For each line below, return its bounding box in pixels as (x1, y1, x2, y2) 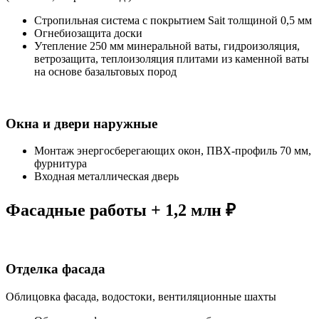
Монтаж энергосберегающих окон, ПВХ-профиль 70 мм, (34, 145, 311, 157)
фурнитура (34, 157, 87, 170)
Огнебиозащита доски (34, 26, 142, 39)
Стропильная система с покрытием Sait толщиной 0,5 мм (34, 14, 312, 26)
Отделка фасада (6, 261, 105, 276)
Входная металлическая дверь (34, 170, 179, 183)
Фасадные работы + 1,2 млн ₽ (6, 201, 236, 220)
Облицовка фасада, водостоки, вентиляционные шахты (6, 290, 276, 303)
